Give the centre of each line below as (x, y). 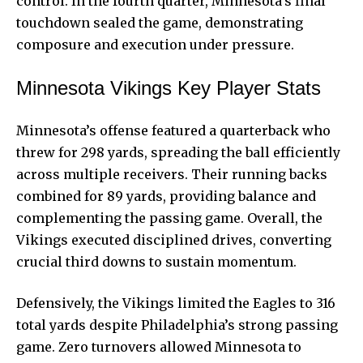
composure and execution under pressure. (155, 44)
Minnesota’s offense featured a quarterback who (173, 130)
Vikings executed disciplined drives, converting (174, 239)
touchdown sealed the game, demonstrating (160, 22)
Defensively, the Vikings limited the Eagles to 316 (176, 303)
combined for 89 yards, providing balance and (166, 196)
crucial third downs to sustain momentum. (156, 261)
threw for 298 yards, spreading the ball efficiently (178, 152)
